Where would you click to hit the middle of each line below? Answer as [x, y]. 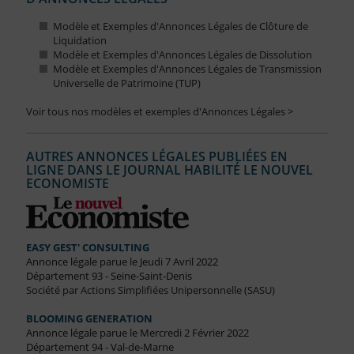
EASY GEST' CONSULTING [87, 248]
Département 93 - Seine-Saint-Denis [109, 276]
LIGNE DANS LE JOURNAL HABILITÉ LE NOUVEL [169, 170]
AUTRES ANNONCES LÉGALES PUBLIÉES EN [156, 157]
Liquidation [79, 41]
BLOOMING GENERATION [89, 319]
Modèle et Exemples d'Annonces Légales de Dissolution [182, 55]
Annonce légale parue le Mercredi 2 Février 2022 [137, 333]
